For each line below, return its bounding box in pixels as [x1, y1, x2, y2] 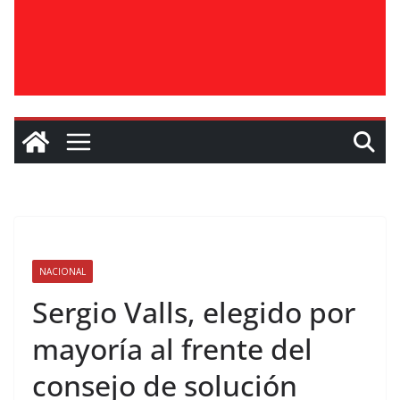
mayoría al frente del [32, 329, 312, 368]
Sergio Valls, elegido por [32, 293, 355, 331]
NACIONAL [39, 265, 86, 278]
